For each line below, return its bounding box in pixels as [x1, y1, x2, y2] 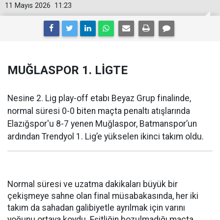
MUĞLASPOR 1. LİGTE [7, 63, 128, 77]
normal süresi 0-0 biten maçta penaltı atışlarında [7, 106, 190, 116]
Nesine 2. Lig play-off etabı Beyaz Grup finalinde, [7, 93, 191, 103]
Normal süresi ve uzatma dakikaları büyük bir [7, 179, 178, 189]
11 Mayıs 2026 [5, 1, 51, 10]
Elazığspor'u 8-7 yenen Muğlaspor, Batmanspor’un [7, 119, 197, 129]
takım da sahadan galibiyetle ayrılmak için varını [7, 203, 185, 213]
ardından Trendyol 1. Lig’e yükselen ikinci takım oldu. [7, 132, 204, 141]
